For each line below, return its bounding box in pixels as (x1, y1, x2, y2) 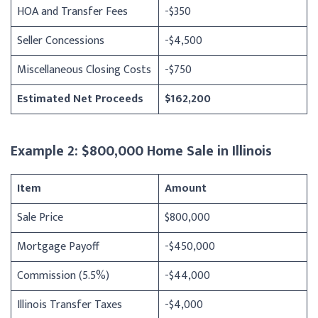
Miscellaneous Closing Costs (17, 60, 151, 79)
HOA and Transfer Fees (17, 1, 128, 21)
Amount (165, 178, 207, 198)
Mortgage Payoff (17, 236, 99, 256)
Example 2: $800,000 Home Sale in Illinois (11, 138, 272, 163)
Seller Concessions (17, 31, 104, 50)
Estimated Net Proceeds (17, 89, 143, 109)
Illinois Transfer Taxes (17, 295, 122, 314)
